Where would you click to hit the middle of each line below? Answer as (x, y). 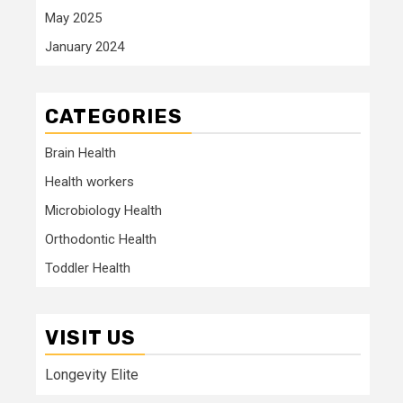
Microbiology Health (103, 210)
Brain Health (81, 152)
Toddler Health (88, 268)
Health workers (90, 181)
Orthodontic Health (101, 239)
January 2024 (85, 46)
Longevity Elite (92, 374)
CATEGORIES (114, 116)
